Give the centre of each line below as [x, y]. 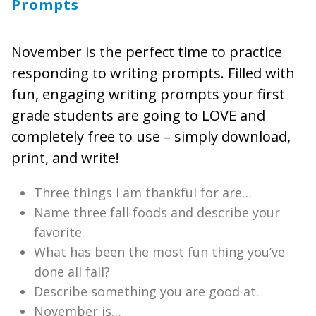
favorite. [59, 232]
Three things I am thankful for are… [143, 192]
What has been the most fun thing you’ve [159, 251]
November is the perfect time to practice [147, 51]
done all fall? [72, 271]
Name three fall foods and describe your [157, 212]
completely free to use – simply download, [151, 136]
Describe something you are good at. [146, 291]
